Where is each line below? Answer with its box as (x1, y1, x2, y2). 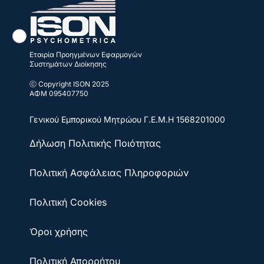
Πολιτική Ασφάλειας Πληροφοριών (29, 166, 189, 179)
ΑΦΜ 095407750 (29, 88, 88, 98)
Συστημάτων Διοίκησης (29, 59, 107, 68)
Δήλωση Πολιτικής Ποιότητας (29, 137, 164, 149)
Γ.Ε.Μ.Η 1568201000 (144, 114, 225, 124)
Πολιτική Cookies (29, 196, 107, 208)
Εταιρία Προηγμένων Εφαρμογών (29, 49, 142, 59)
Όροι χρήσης (29, 225, 88, 237)
